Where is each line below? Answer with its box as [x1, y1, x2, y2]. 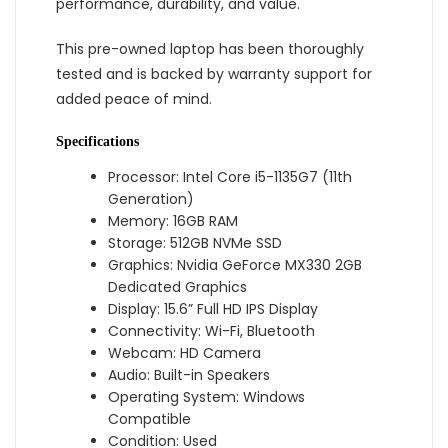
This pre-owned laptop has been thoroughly [56, 38, 364, 59]
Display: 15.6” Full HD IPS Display [108, 298, 319, 319]
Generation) [108, 188, 195, 209]
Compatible [108, 408, 192, 429]
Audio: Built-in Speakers [108, 364, 271, 385]
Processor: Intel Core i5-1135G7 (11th [108, 166, 353, 187]
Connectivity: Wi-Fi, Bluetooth [108, 320, 316, 341]
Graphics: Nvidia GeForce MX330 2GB [108, 254, 363, 275]
